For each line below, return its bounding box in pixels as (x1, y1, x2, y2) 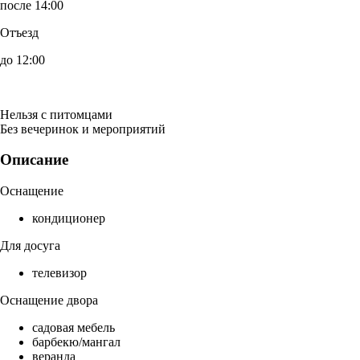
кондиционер (32, 211, 105, 226)
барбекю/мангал (32, 335, 121, 350)
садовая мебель (32, 321, 115, 335)
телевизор (32, 266, 87, 280)
